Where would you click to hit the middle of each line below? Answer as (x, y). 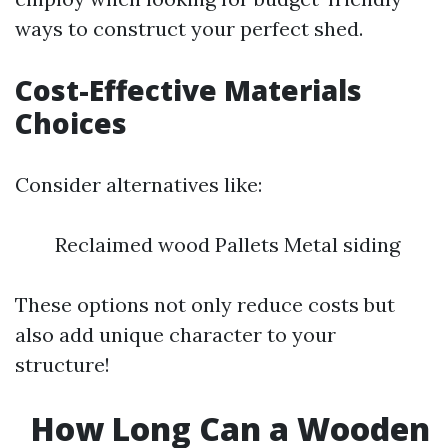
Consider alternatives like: (138, 184)
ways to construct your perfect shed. (189, 28)
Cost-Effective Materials (188, 90)
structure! (62, 364)
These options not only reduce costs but (205, 304)
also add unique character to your (175, 334)
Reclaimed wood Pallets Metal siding (227, 244)
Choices (71, 123)
